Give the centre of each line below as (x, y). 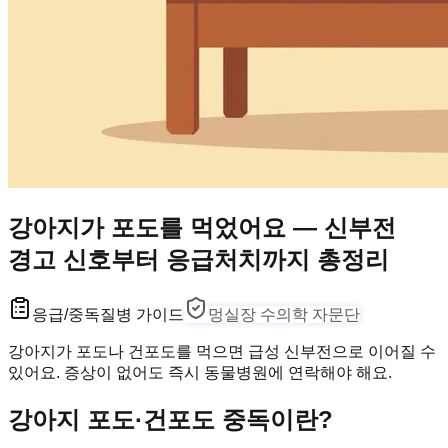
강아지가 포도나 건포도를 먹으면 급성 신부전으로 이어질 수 (222, 351)
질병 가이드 (142, 314)
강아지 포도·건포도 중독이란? (170, 419)
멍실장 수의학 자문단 (284, 314)
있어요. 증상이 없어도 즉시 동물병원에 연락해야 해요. (200, 372)
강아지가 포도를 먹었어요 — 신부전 (202, 227)
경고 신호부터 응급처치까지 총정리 (198, 259)
